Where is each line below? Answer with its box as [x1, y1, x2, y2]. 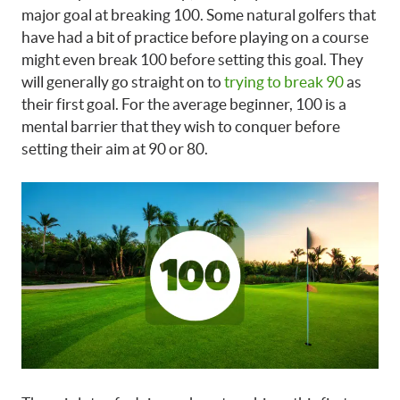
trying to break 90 [224, 72, 344, 90]
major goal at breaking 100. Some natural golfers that [21, 5, 376, 23]
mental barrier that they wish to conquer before [21, 117, 340, 135]
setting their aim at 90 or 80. [21, 139, 208, 157]
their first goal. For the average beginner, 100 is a [21, 95, 346, 112]
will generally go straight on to [21, 72, 224, 90]
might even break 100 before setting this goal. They [21, 50, 363, 68]
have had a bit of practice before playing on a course [21, 28, 369, 46]
